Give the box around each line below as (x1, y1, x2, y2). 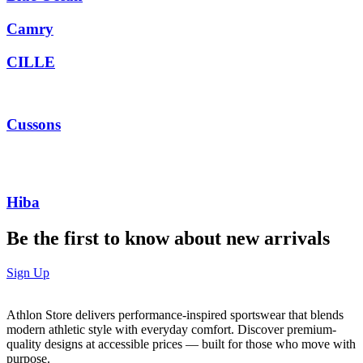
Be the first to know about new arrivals (6, 227, 330, 249)
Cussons (6, 116, 61, 134)
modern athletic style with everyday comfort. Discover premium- (6, 322, 336, 336)
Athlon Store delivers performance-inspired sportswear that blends (6, 307, 344, 322)
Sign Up (6, 265, 49, 280)
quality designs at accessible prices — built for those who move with (6, 336, 356, 351)
